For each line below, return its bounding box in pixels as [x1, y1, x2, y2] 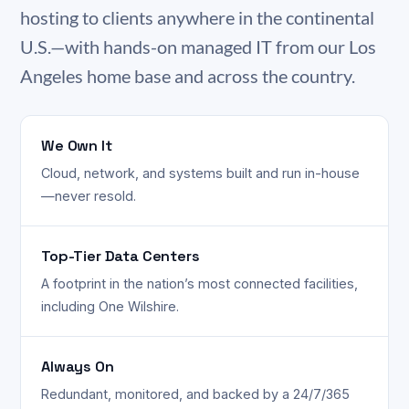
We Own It [41, 136, 112, 155]
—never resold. [41, 188, 136, 204]
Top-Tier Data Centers [41, 246, 200, 266]
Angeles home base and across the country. [20, 66, 355, 87]
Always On [41, 357, 114, 376]
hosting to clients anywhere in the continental [20, 7, 374, 28]
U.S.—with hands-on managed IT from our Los [20, 37, 376, 58]
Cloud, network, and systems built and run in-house [41, 165, 360, 181]
